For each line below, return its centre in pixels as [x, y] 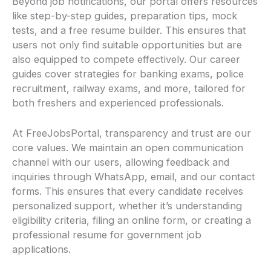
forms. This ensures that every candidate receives [128, 191]
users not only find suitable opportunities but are [127, 45]
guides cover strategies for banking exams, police [128, 74]
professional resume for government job [107, 235]
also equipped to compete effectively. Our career [126, 60]
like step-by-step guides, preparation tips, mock [125, 16]
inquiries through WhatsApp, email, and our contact [134, 177]
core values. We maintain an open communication [128, 148]
